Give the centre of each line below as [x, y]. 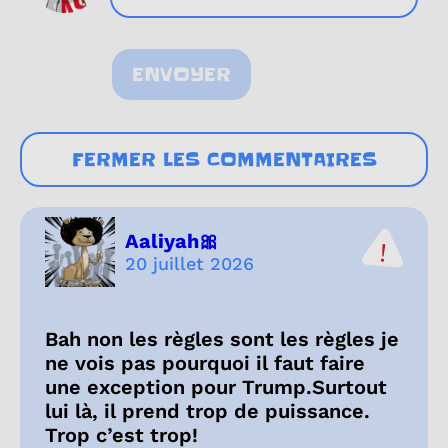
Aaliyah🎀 [172, 241]
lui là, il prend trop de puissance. [207, 410]
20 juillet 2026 [189, 264]
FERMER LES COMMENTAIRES [224, 159]
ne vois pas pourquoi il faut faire [205, 362]
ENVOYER [181, 74]
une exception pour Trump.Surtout [216, 386]
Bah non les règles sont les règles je [222, 338]
